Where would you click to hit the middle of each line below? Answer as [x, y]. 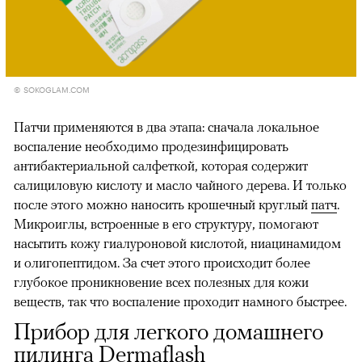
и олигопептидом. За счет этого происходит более [162, 262]
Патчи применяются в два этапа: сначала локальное [166, 126]
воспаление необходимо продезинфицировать [151, 146]
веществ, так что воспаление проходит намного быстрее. [180, 301]
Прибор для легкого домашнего [168, 331]
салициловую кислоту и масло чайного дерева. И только [180, 185]
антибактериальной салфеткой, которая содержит [161, 165]
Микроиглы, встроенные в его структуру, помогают [166, 223]
